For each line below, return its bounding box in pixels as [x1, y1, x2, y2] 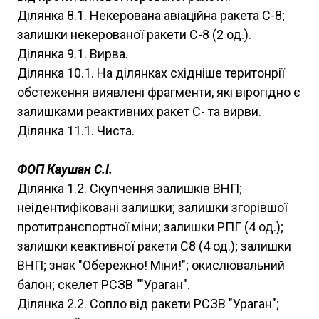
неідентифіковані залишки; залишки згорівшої [17, 200, 288, 216]
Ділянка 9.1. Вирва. [17, 46, 128, 62]
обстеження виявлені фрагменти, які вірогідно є [17, 85, 300, 100]
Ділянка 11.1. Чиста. [17, 123, 135, 139]
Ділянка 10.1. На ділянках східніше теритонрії [17, 66, 285, 81]
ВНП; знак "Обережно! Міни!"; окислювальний [17, 258, 285, 273]
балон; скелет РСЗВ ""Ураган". [17, 277, 190, 293]
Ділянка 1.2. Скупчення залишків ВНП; [17, 181, 242, 197]
